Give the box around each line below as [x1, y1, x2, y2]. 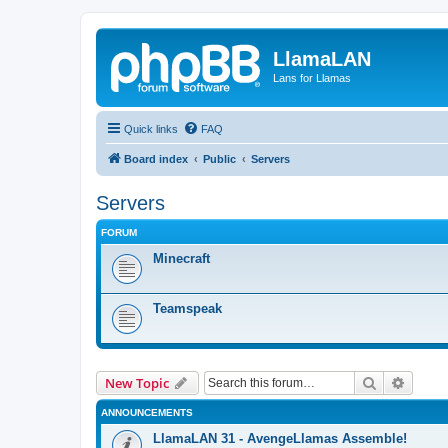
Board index [124, 152, 188, 165]
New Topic [105, 373, 169, 392]
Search [377, 372, 419, 391]
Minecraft [153, 250, 210, 266]
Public [203, 152, 236, 165]
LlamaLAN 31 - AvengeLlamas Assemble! [153, 430, 407, 446]
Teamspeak [153, 300, 222, 316]
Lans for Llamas [273, 72, 351, 84]
